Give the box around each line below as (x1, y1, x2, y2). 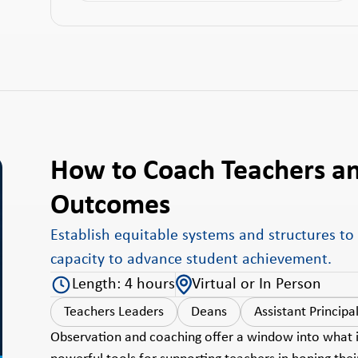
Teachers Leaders (63, 304, 164, 320)
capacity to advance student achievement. (50, 252, 332, 268)
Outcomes (50, 192, 170, 221)
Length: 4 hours (71, 276, 175, 292)
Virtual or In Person (191, 276, 321, 292)
